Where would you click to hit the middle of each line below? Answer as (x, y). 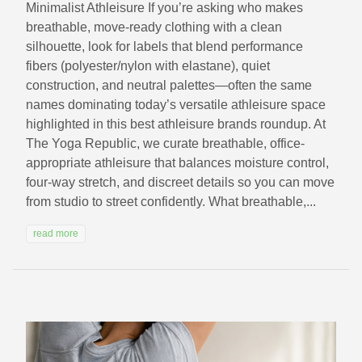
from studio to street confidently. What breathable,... (171, 202)
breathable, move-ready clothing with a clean (154, 27)
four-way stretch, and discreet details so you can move (180, 183)
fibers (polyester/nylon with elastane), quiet (148, 66)
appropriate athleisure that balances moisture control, (177, 163)
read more (56, 234)
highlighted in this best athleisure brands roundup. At (176, 124)
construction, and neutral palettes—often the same (169, 86)
